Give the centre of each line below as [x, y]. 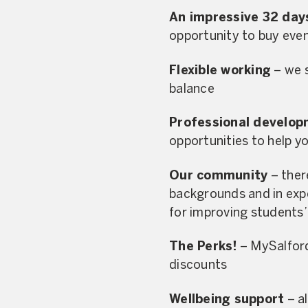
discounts [198, 266]
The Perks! [203, 247]
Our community [219, 176]
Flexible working [220, 71]
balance [192, 89]
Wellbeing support [227, 300]
